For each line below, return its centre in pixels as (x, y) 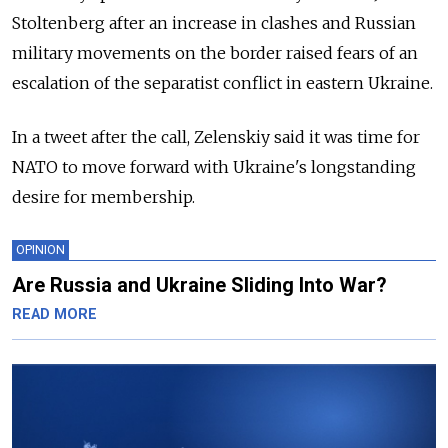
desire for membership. (103, 197)
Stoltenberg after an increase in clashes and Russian (214, 23)
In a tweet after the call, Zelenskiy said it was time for (216, 137)
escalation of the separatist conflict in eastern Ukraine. (222, 83)
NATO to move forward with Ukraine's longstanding (214, 167)
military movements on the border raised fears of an (215, 53)
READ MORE (54, 315)
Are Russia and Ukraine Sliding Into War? (199, 285)
